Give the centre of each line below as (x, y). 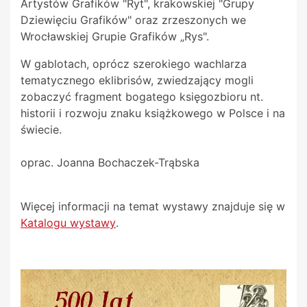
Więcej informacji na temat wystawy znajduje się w (153, 207)
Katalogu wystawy (68, 223)
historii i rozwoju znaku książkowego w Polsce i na (153, 113)
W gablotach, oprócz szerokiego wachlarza (134, 64)
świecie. (41, 130)
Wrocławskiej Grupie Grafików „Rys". (115, 37)
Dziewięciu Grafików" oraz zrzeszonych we (133, 20)
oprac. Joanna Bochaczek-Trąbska (110, 163)
